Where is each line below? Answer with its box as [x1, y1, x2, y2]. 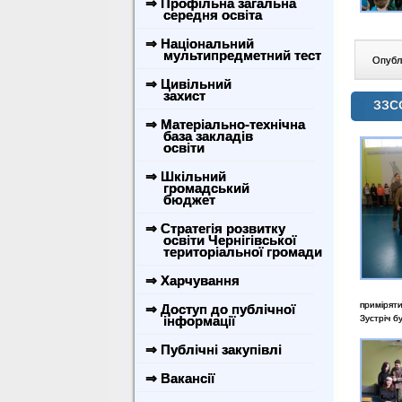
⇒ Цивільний [145, 76, 232, 92]
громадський [142, 180, 249, 196]
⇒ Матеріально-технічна [145, 117, 305, 132]
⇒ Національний [145, 36, 254, 51]
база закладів [142, 128, 253, 144]
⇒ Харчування [145, 273, 240, 288]
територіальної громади [142, 244, 322, 259]
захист [142, 88, 205, 103]
